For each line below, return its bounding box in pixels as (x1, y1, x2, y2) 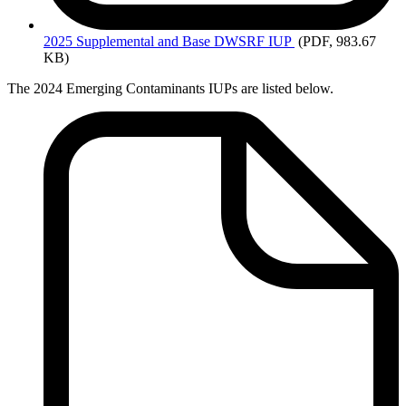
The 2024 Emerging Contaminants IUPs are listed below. (7, 81, 333, 97)
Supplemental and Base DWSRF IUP (76, 34, 291, 50)
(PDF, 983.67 (298, 34, 376, 50)
